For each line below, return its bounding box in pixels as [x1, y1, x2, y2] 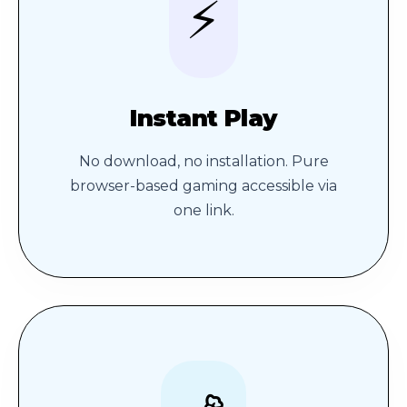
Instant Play [130, 104, 277, 133]
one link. [173, 202, 234, 220]
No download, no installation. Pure [78, 153, 329, 171]
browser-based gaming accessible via [70, 177, 337, 195]
